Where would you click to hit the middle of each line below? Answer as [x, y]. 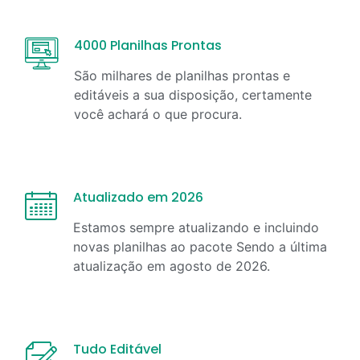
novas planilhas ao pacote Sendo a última [200, 246]
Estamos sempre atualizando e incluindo [196, 227]
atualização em [121, 266]
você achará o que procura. [158, 114]
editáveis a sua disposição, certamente [193, 94]
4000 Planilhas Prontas [148, 45]
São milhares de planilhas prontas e [182, 75]
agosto [191, 266]
